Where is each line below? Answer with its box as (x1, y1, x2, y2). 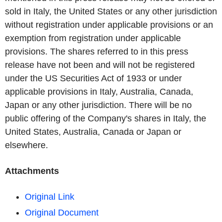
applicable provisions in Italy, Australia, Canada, (5, 87, 193, 97)
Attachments (5, 166, 59, 176)
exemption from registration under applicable (5, 33, 181, 43)
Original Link (25, 192, 74, 202)
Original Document (25, 208, 99, 218)
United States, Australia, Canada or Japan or (5, 127, 181, 137)
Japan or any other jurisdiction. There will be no (5, 100, 192, 110)
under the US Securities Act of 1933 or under (5, 73, 182, 83)
